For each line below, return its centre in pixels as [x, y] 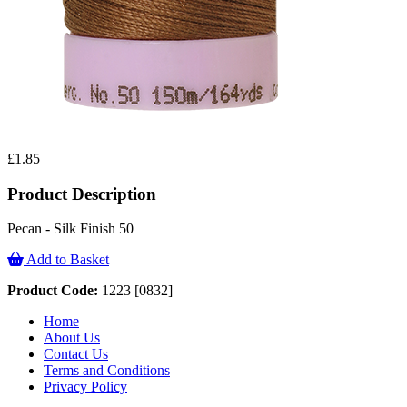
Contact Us [76, 354]
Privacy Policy [85, 387]
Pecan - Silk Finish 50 [70, 229]
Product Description [82, 194]
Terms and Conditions [107, 371]
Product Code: [53, 291]
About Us [72, 338]
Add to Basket [66, 260]
